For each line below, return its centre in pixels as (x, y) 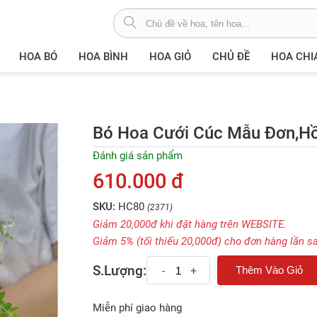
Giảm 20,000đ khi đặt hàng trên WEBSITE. (190, 224)
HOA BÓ (38, 57)
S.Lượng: (120, 270)
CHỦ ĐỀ (231, 57)
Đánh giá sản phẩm (138, 156)
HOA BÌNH (103, 57)
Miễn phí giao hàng (138, 308)
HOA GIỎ (170, 57)
